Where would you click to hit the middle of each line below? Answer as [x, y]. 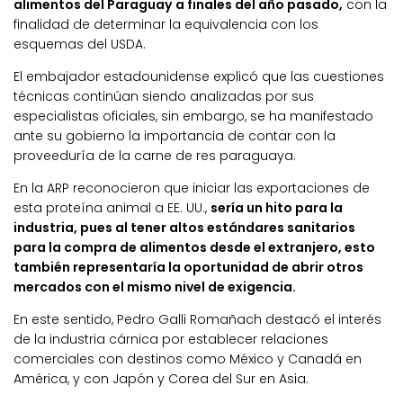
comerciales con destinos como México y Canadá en [188, 358]
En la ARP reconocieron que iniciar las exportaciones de [192, 188]
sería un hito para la [277, 207]
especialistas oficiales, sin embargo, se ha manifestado [193, 116]
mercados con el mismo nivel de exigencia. [155, 287]
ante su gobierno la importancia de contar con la [175, 135]
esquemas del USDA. [80, 44]
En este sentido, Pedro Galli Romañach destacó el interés [197, 319]
